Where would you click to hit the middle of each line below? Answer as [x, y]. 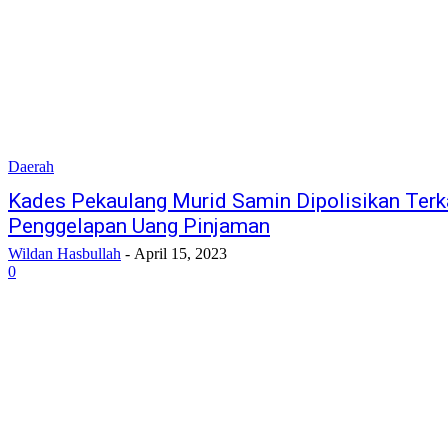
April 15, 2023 [180, 253]
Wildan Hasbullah [64, 253]
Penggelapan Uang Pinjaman [139, 225]
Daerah [31, 166]
